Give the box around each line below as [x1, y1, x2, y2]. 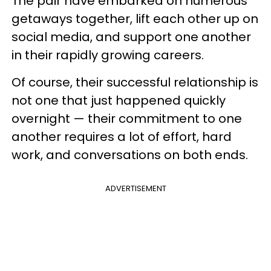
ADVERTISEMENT [105, 182, 166, 194]
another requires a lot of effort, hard [11, 128, 232, 145]
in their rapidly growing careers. [11, 46, 204, 64]
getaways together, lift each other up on [11, 10, 258, 27]
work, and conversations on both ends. [11, 146, 248, 163]
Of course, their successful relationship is [11, 73, 258, 91]
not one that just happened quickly [11, 91, 226, 109]
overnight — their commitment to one [11, 109, 242, 127]
